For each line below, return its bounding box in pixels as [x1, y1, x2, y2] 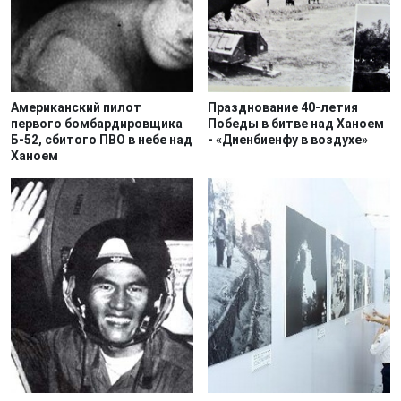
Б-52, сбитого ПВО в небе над [11, 132, 192, 147]
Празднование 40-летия [208, 100, 358, 115]
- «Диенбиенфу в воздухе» [208, 132, 368, 147]
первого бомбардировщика [11, 116, 183, 131]
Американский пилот [11, 100, 141, 115]
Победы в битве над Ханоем [208, 116, 384, 131]
